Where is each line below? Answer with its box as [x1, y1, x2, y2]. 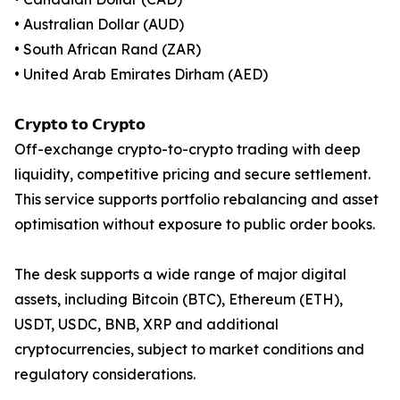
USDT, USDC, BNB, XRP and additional [14, 315, 279, 334]
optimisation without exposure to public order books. [14, 215, 375, 234]
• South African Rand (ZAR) [14, 40, 201, 59]
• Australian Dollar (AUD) [14, 15, 184, 34]
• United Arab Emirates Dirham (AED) [14, 65, 268, 84]
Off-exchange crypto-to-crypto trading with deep [14, 140, 361, 159]
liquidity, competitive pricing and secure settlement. [14, 165, 371, 184]
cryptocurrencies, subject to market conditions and [14, 340, 364, 359]
